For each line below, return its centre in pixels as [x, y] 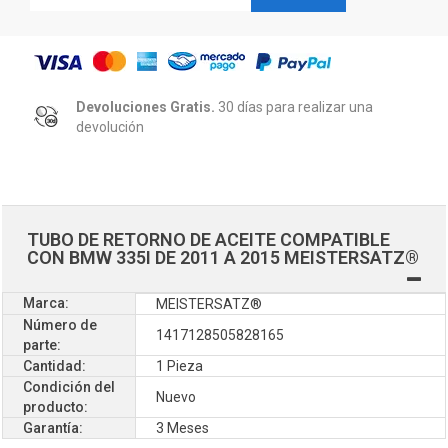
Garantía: [53, 427]
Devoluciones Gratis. [145, 106]
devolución [110, 126]
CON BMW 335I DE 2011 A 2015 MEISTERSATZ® [223, 257]
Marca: [46, 302]
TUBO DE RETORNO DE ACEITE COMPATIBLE [208, 239]
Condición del [69, 386]
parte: [42, 344]
